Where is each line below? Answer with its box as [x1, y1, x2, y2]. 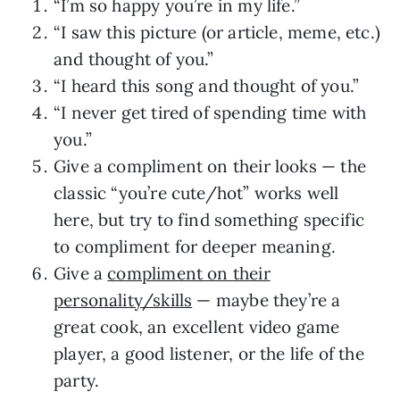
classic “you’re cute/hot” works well [54, 181, 339, 204]
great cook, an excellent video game [54, 315, 340, 337]
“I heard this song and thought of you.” [54, 74, 360, 96]
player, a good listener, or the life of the [54, 342, 364, 364]
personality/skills [54, 288, 193, 311]
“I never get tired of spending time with [54, 101, 367, 123]
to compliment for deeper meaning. [54, 235, 336, 257]
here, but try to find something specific [54, 208, 365, 230]
